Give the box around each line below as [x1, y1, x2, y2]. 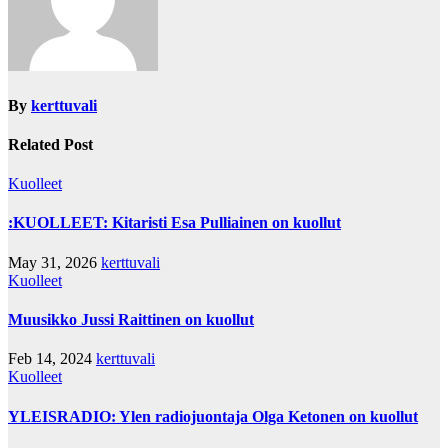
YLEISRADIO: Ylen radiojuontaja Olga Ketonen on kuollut [8, 407, 418, 425]
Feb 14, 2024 [8, 350, 96, 368]
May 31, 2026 [8, 253, 101, 271]
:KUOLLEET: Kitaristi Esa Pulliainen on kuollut [8, 214, 341, 232]
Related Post [8, 135, 93, 153]
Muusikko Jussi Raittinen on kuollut [8, 311, 254, 328]
